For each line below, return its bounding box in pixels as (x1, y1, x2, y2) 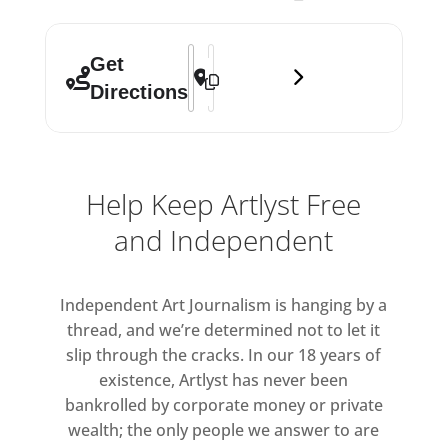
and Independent (114, 221, 334, 260)
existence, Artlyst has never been (99, 369, 349, 392)
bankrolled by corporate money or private (64, 394, 383, 417)
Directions (89, 81, 188, 104)
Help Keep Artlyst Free (86, 185, 362, 224)
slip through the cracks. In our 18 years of (66, 344, 382, 367)
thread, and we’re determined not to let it (67, 319, 381, 342)
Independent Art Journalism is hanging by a (60, 294, 388, 317)
